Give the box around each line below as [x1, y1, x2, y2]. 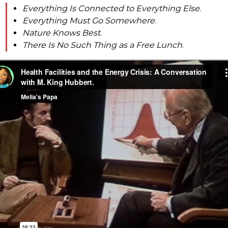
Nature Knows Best [22, 28, 100, 38]
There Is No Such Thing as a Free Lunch [22, 40, 182, 50]
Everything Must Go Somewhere [22, 16, 155, 25]
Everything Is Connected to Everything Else [22, 4, 199, 13]
